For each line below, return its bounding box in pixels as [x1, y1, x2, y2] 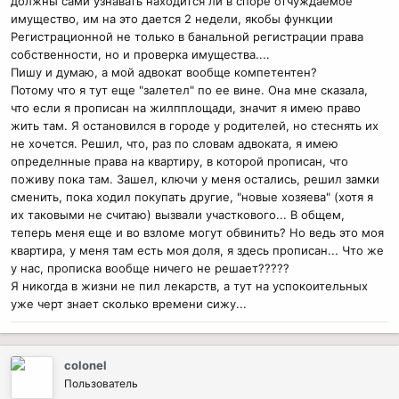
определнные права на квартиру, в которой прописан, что [11, 154, 348, 168]
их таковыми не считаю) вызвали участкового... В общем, [11, 208, 345, 222]
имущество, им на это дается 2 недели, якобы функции [11, 12, 333, 26]
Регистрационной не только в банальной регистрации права [11, 29, 363, 44]
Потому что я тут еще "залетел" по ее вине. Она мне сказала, [11, 83, 368, 97]
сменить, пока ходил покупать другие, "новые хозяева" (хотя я [11, 190, 373, 204]
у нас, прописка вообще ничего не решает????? [11, 261, 289, 275]
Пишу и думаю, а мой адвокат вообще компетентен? [11, 65, 317, 79]
